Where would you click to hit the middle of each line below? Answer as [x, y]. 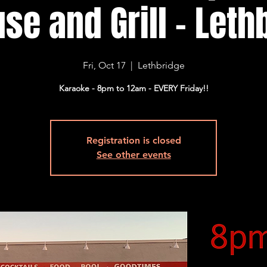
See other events [133, 155]
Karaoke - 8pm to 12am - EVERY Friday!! [133, 88]
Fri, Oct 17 [104, 65]
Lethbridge [161, 65]
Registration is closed [133, 140]
